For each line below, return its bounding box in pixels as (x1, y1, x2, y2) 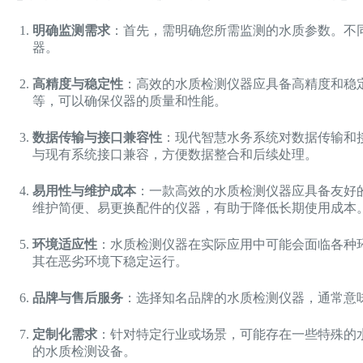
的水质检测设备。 (32, 344, 136, 358)
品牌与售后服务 (32, 290, 123, 305)
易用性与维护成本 (32, 183, 136, 198)
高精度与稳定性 (32, 76, 123, 91)
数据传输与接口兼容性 (32, 130, 162, 144)
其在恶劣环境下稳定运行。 (32, 254, 188, 268)
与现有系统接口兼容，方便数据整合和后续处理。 (32, 147, 318, 161)
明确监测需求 (32, 23, 110, 37)
